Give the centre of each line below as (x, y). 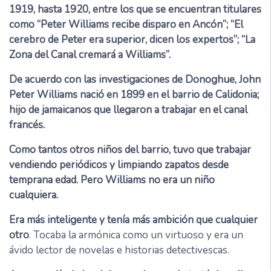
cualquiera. (34, 195)
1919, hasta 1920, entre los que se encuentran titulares (135, 10)
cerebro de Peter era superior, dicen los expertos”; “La (132, 40)
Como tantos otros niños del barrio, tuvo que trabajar (130, 150)
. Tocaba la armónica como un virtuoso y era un (136, 235)
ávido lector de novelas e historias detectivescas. (119, 250)
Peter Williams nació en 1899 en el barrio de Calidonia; (134, 95)
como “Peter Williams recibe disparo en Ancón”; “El (126, 25)
